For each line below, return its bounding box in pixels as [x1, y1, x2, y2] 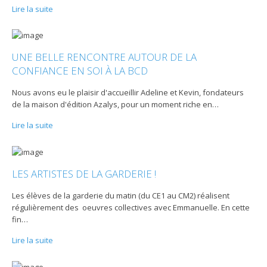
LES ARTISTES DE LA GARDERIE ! [12, 167, 157, 181]
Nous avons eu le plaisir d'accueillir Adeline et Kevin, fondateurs [12, 87, 244, 98]
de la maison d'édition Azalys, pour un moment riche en [12, 99, 213, 110]
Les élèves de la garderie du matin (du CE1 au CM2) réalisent [12, 190, 230, 201]
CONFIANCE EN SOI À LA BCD [12, 64, 148, 78]
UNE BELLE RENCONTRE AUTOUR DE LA [12, 50, 197, 64]
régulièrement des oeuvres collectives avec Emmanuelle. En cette [12, 202, 250, 213]
